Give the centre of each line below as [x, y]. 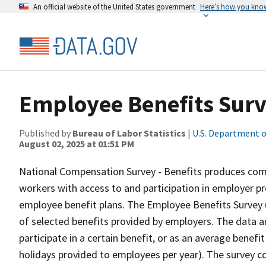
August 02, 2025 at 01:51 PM [77, 144]
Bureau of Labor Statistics [129, 133]
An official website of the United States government [114, 7]
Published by [46, 133]
